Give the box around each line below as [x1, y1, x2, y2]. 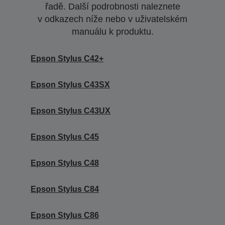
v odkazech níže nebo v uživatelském [38, 14, 187, 25]
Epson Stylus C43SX [31, 80, 110, 89]
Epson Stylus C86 [31, 211, 99, 220]
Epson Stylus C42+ [31, 54, 103, 63]
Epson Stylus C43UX [31, 106, 110, 116]
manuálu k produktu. [71, 27, 154, 37]
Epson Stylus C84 [31, 185, 99, 194]
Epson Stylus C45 [31, 133, 99, 142]
